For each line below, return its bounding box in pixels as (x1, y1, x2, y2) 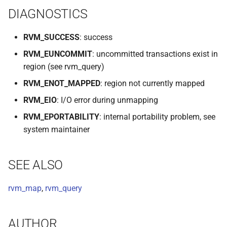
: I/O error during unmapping (57, 95, 158, 105)
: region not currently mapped (100, 79, 205, 88)
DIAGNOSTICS (8, 7, 88, 21)
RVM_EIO (23, 95, 57, 105)
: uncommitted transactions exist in (92, 49, 218, 59)
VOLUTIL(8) (131, 7, 173, 17)
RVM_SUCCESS (23, 32, 80, 42)
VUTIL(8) (131, 32, 163, 42)
